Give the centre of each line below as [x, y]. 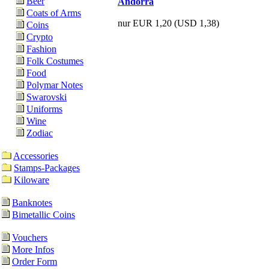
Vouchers [30, 237]
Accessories [36, 156]
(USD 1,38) [195, 23]
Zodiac [40, 133]
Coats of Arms [54, 13]
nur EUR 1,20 [145, 23]
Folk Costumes [55, 61]
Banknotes [32, 203]
